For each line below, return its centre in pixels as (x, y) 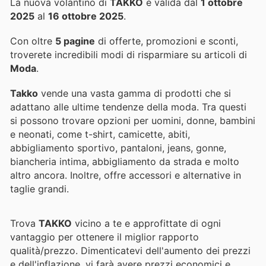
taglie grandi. (39, 189)
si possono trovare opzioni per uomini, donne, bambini (133, 121)
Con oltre (33, 41)
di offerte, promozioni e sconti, (167, 41)
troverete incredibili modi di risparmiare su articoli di (129, 54)
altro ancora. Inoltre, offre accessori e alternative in (126, 175)
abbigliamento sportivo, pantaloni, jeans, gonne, (118, 148)
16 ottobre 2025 (86, 16)
